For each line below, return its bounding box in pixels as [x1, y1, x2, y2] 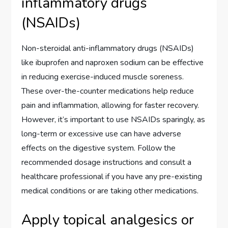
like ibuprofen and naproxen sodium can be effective [21, 57, 204, 68]
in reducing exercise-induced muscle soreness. [21, 71, 184, 82]
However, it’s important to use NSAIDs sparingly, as [21, 114, 206, 125]
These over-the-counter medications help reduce [21, 85, 194, 97]
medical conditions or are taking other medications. [21, 185, 199, 196]
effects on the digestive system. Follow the [21, 142, 176, 154]
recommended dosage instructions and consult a [21, 157, 192, 168]
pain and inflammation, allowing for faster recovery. [21, 100, 199, 111]
